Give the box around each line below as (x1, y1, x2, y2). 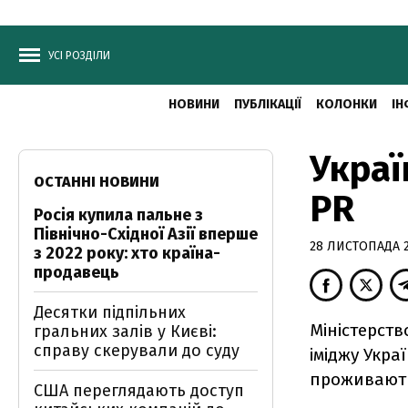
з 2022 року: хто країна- (34, 243, 220, 263)
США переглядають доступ (34, 381, 244, 401)
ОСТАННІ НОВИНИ (34, 173, 159, 190)
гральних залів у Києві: (34, 321, 217, 342)
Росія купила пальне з (34, 205, 203, 225)
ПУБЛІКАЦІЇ (233, 97, 301, 112)
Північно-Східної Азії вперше (34, 224, 258, 244)
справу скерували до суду (34, 341, 240, 361)
